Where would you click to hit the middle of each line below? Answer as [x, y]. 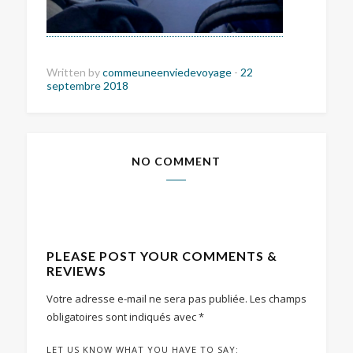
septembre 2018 [87, 86]
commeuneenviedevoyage [168, 72]
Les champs [278, 299]
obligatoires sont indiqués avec [122, 317]
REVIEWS [76, 271]
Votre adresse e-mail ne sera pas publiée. [147, 299]
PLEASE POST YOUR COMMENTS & [162, 256]
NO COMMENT [176, 162]
